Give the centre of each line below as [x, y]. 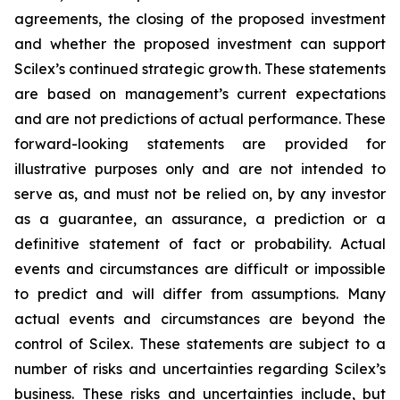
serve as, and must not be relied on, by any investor [200, 194]
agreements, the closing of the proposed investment [200, 19]
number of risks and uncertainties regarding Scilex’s [200, 369]
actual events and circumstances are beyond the [200, 319]
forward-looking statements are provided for [200, 144]
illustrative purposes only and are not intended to [200, 169]
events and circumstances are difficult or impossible [200, 269]
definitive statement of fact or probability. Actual [200, 244]
